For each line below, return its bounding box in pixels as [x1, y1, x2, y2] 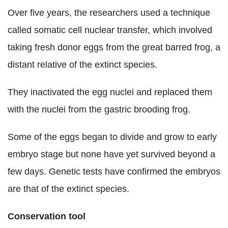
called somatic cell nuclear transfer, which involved [8, 25, 212, 35]
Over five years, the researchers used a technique [8, 8, 210, 18]
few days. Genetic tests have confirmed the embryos [8, 166, 220, 177]
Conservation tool [8, 211, 85, 221]
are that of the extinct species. [8, 184, 129, 194]
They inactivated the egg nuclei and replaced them [8, 87, 212, 97]
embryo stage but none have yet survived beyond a [8, 149, 215, 159]
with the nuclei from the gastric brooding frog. [8, 104, 190, 115]
